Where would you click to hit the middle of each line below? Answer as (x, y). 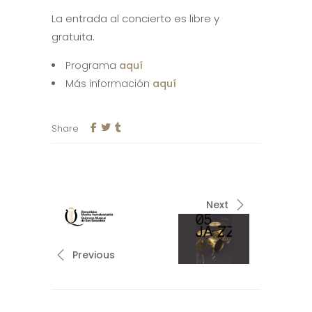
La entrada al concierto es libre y (135, 19)
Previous (94, 255)
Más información (109, 84)
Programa (92, 66)
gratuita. (73, 37)
